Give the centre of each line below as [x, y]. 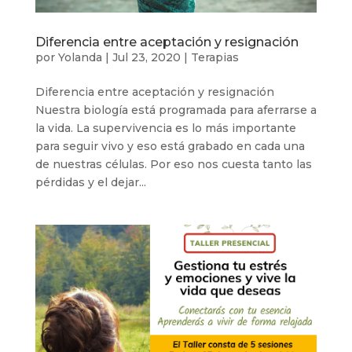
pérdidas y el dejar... [90, 182]
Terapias [214, 57]
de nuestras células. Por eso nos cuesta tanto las [173, 164]
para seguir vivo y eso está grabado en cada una [170, 146]
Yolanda [80, 57]
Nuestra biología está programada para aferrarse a [176, 110]
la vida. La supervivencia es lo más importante [165, 128]
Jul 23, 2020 [146, 57]
